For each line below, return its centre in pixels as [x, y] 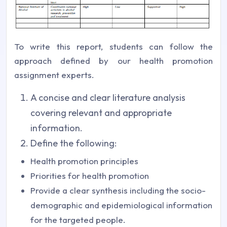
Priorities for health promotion [90, 176]
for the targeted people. [78, 220]
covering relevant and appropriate [101, 113]
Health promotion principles [84, 161]
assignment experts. [54, 75]
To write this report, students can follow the [113, 47]
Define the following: [73, 143]
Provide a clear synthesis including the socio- [118, 191]
